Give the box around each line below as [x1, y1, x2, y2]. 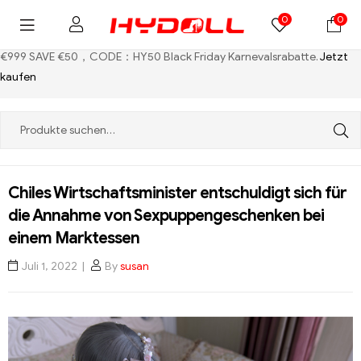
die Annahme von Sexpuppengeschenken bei [8, 205, 324, 226]
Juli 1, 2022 [22, 259, 77, 273]
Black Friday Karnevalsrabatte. [164, 50, 320, 64]
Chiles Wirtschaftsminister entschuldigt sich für [8, 182, 346, 203]
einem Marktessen [8, 227, 139, 248]
